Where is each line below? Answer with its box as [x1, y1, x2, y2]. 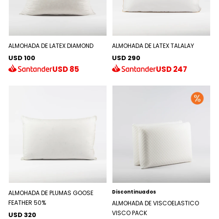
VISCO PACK [112, 209, 147, 218]
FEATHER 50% [8, 198, 46, 207]
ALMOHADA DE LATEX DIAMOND [8, 42, 94, 50]
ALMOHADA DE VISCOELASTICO [112, 199, 199, 208]
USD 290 [112, 53, 140, 63]
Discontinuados [112, 188, 156, 196]
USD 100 [8, 53, 36, 63]
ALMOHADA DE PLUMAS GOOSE [8, 189, 94, 197]
